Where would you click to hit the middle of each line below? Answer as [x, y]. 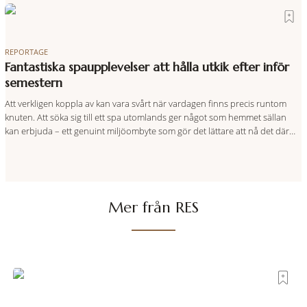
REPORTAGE [26, 51]
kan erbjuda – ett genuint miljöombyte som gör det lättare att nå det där [147, 131]
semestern [33, 83]
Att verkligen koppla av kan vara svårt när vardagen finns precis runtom [145, 103]
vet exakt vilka [31, 158]
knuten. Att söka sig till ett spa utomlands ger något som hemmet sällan [145, 117]
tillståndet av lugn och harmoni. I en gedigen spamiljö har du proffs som [147, 144]
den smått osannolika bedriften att [73, 13]
